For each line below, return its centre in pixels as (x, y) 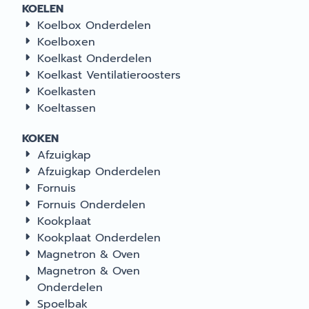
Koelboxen (66, 42)
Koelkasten (67, 92)
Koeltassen (67, 108)
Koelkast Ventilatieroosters (109, 75)
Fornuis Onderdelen (91, 205)
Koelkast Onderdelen (94, 59)
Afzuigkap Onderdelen (99, 172)
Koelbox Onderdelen (94, 26)
